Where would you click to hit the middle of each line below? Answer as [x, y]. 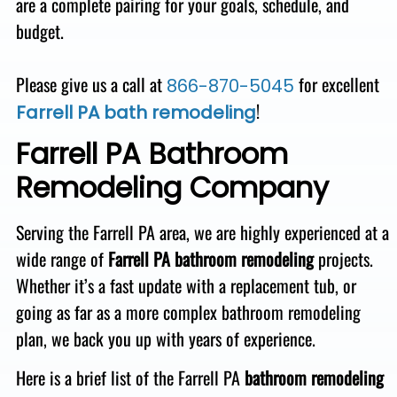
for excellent [336, 85]
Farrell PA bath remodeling [136, 113]
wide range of [62, 258]
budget [38, 31]
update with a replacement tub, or [247, 285]
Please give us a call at [91, 85]
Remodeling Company [172, 187]
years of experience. [252, 338]
